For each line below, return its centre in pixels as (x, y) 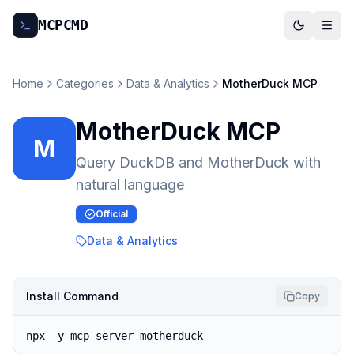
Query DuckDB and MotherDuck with (198, 162)
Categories (85, 83)
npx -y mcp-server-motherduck (115, 336)
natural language (130, 185)
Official (112, 214)
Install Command (72, 296)
